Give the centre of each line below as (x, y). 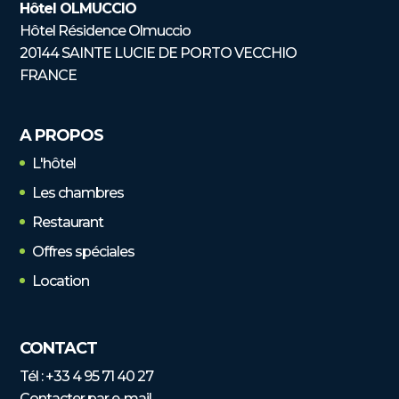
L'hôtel (54, 164)
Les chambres (78, 193)
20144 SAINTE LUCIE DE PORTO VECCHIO (159, 53)
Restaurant (68, 223)
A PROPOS (62, 136)
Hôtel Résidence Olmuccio (106, 30)
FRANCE (49, 75)
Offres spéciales (84, 252)
